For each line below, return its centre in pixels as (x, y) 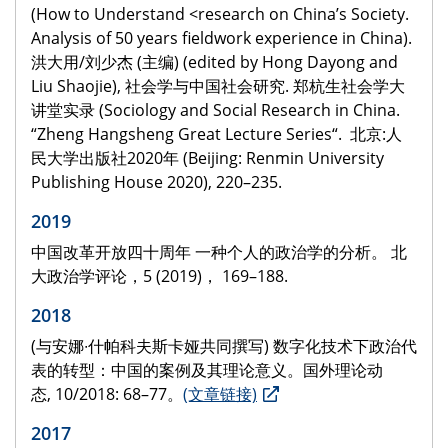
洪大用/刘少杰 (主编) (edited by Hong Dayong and (214, 62)
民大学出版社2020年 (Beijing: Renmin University (207, 158)
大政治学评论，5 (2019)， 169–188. (159, 276)
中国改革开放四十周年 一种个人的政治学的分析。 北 (219, 252)
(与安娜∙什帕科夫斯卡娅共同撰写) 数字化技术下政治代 (224, 346)
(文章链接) (220, 394)
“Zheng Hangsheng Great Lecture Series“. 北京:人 (216, 134)
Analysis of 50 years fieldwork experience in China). (221, 38)
